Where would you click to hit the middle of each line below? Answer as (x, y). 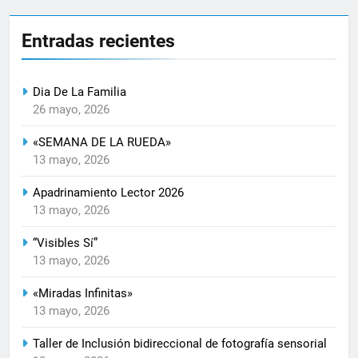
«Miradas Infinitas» (83, 293)
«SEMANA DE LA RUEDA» (102, 142)
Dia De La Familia (80, 91)
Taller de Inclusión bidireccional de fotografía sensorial (180, 343)
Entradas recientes (98, 40)
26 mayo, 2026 (71, 109)
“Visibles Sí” (65, 243)
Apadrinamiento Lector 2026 (108, 192)
